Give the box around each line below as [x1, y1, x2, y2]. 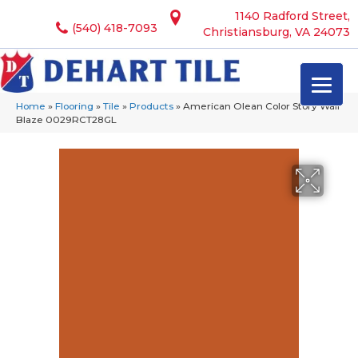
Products [129, 100, 173, 113]
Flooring [55, 100, 93, 113]
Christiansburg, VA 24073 [203, 25, 350, 39]
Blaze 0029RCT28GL [16, 113, 117, 126]
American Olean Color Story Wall [183, 100, 340, 113]
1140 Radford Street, [235, 9, 350, 23]
